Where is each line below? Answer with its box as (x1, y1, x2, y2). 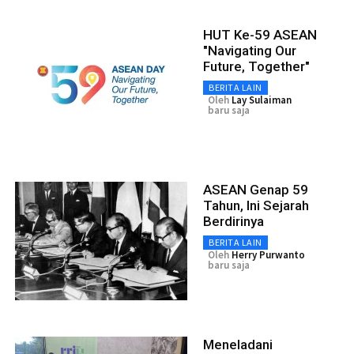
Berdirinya (203, 213, 264, 229)
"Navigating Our (203, 42, 296, 58)
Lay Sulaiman (232, 92, 292, 107)
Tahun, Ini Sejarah (203, 197, 309, 213)
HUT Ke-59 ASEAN (203, 26, 317, 43)
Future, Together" (203, 58, 310, 74)
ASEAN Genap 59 (203, 181, 308, 198)
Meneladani (203, 336, 273, 352)
